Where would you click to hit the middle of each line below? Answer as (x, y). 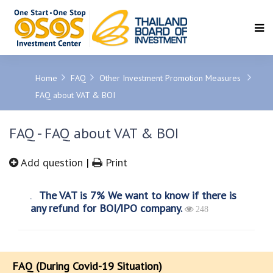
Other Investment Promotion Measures (171, 78)
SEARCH (136, 51)
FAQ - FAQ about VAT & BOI (94, 133)
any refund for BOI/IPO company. (108, 208)
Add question (52, 162)
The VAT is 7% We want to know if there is (136, 195)
